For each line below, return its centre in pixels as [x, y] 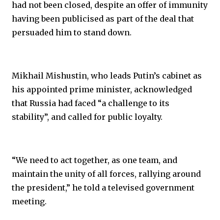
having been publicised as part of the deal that [103, 19]
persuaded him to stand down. [72, 32]
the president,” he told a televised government [103, 188]
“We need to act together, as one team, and [95, 160]
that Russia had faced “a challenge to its [91, 103]
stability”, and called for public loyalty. [87, 117]
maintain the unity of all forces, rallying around [106, 174]
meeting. [29, 201]
